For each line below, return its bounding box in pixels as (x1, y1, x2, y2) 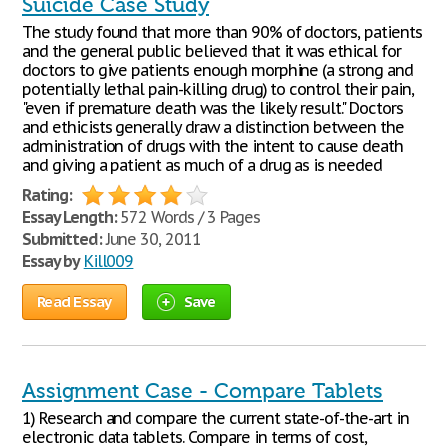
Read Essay (37, 292, 112, 311)
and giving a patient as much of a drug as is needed (22, 155, 382, 175)
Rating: (22, 185, 72, 205)
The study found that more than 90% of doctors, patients (22, 22, 422, 42)
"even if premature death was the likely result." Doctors (22, 98, 403, 118)
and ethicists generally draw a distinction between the (22, 117, 404, 137)
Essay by (22, 251, 80, 271)
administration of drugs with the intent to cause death (22, 136, 403, 156)
